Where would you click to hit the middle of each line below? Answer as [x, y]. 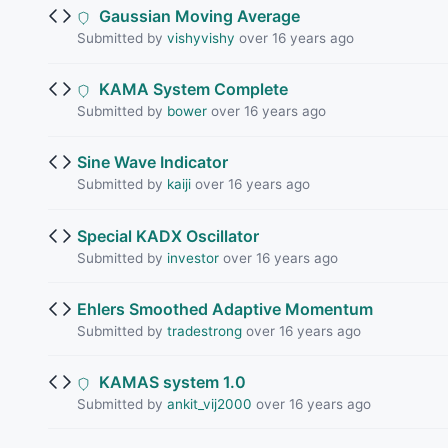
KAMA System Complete [192, 89]
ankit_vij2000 [209, 403]
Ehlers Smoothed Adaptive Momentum [224, 308]
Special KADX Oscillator [167, 235]
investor [192, 257]
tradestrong [204, 330]
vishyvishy [200, 37]
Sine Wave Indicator [152, 162]
